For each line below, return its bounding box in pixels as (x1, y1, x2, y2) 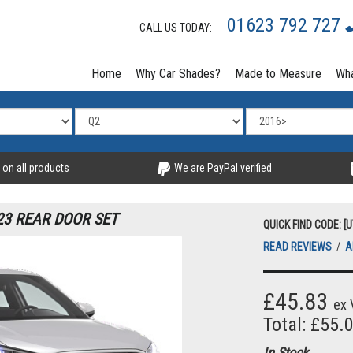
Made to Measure (235, 66, 321, 81)
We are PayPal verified (171, 162, 272, 174)
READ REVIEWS (263, 240, 334, 254)
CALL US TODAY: (139, 21, 219, 34)
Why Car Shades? (136, 66, 221, 81)
